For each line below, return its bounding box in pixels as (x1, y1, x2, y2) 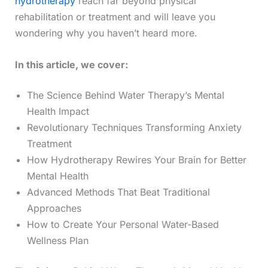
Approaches (26, 202, 81, 214)
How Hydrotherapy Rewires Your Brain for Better (26, 153, 246, 166)
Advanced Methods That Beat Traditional (26, 185, 210, 198)
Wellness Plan (26, 234, 89, 246)
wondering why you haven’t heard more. (14, 27, 197, 39)
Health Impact (26, 105, 89, 117)
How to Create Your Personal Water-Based (26, 218, 219, 230)
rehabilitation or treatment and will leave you (14, 11, 215, 23)
